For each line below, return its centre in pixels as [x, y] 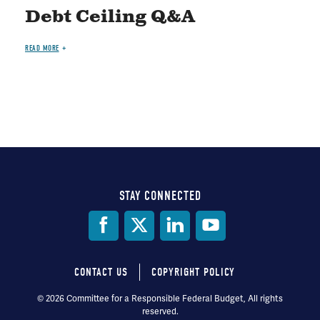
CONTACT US [101, 272]
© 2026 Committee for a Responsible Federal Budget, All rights [160, 298]
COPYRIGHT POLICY [193, 272]
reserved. [160, 311]
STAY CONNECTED [160, 196]
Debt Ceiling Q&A [110, 17]
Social [52, 224]
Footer [56, 299]
